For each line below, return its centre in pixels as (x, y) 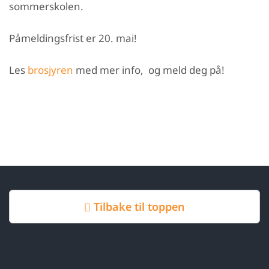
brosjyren (50, 70)
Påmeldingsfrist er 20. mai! (73, 38)
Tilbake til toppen (138, 207)
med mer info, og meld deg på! (149, 70)
